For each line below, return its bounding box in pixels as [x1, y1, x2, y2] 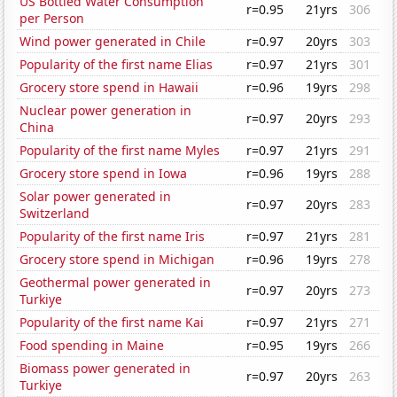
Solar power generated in [19, 188, 172, 206]
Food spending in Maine [19, 337, 165, 354]
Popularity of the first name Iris [19, 228, 206, 245]
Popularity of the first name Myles [19, 142, 221, 160]
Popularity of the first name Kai [19, 314, 205, 331]
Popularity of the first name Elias [19, 56, 214, 74]
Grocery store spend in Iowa [19, 165, 188, 183]
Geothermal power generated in [19, 274, 212, 292]
